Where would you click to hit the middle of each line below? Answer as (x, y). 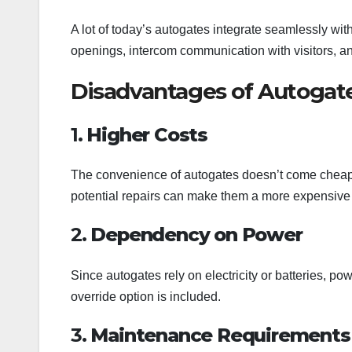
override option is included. (146, 296)
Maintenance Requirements (220, 335)
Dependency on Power (196, 235)
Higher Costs (147, 134)
